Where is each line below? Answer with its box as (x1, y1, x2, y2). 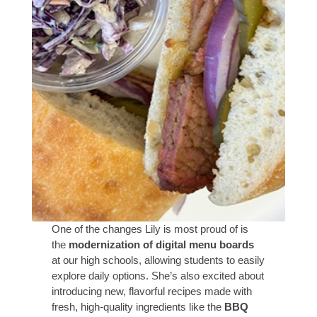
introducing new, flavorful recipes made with (52, 285, 253, 298)
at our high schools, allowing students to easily (52, 254, 265, 267)
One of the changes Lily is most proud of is (52, 223, 249, 236)
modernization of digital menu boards (69, 238, 255, 251)
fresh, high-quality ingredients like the (52, 301, 225, 313)
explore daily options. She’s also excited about (52, 270, 265, 282)
